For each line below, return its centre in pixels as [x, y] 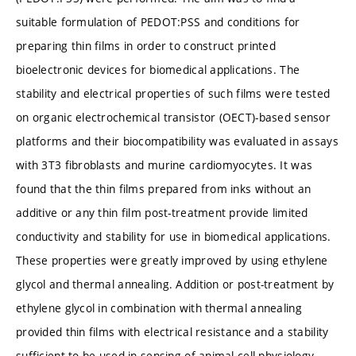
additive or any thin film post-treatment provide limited [162, 212]
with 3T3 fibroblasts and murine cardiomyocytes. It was [164, 164]
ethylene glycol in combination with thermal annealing [159, 308]
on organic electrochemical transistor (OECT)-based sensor [173, 117]
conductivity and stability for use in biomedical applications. [174, 236]
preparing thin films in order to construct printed [146, 45]
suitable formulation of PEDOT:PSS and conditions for [158, 21]
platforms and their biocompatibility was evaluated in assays [177, 141]
